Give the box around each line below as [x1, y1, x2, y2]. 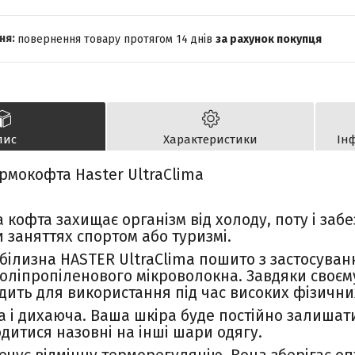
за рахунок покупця [216, 32, 322, 46]
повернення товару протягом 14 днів [17, 32, 216, 46]
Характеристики [163, 132, 258, 147]
